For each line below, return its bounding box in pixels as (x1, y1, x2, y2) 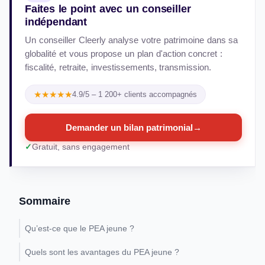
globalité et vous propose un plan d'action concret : (25, 49, 223, 59)
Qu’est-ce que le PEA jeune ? (25, 224, 134, 233)
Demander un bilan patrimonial (65, 122, 193, 132)
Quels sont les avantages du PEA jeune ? (25, 247, 182, 257)
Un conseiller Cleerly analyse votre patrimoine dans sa (25, 35, 238, 45)
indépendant (25, 16, 88, 28)
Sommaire (19, 195, 70, 207)
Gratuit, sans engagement (32, 143, 130, 151)
